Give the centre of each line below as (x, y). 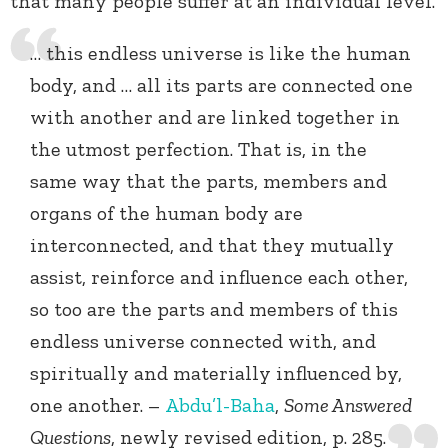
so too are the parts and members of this (214, 309)
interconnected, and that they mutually (212, 245)
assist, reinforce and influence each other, (219, 277)
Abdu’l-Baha (220, 405)
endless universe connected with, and (203, 341)
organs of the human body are (166, 213)
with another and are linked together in (215, 117)
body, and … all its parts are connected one (221, 85)
